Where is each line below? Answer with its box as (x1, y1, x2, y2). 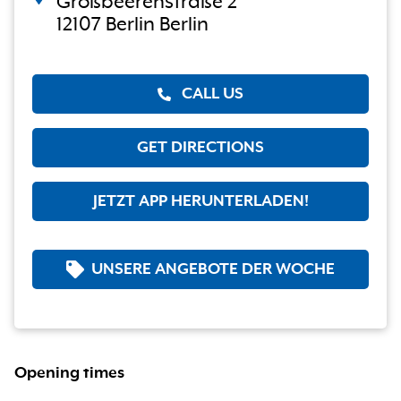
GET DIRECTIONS (137, 139, 264, 158)
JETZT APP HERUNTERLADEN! (92, 192, 309, 211)
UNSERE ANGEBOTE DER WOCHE (91, 260, 335, 279)
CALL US (182, 85, 243, 104)
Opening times (14, 364, 124, 383)
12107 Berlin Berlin (56, 13, 209, 37)
